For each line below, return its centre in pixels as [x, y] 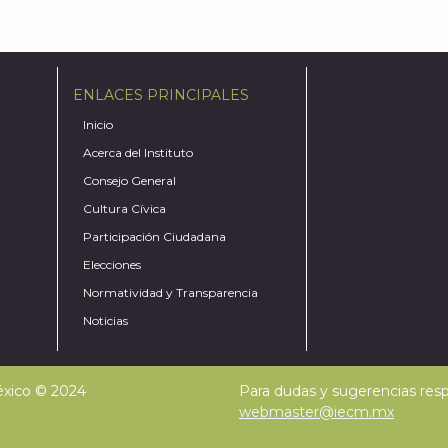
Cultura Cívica [125, 208]
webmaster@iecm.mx [316, 412]
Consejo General [130, 180]
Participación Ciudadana [155, 236]
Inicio [98, 124]
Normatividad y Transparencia [171, 292]
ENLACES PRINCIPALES [161, 95]
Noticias [106, 320]
